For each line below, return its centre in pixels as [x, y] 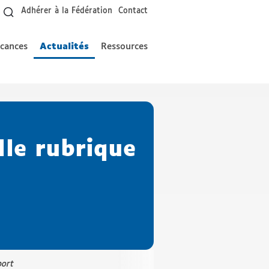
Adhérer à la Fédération [67, 11]
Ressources [124, 47]
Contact [133, 11]
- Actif [56, 60]
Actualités [64, 47]
